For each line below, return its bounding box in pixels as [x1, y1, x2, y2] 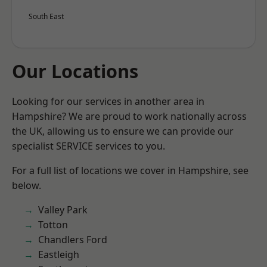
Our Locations [12, 58, 138, 83]
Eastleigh [38, 248, 79, 261]
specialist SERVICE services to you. [12, 139, 165, 153]
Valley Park [38, 203, 88, 216]
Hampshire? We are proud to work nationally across [12, 110, 247, 123]
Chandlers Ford [38, 233, 107, 246]
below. [12, 179, 41, 192]
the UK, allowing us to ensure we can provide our [12, 125, 234, 138]
